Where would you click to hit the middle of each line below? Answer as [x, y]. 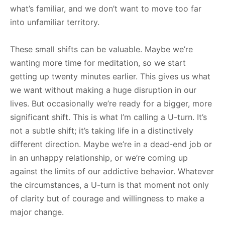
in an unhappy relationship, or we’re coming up [99, 158]
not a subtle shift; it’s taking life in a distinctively [102, 131]
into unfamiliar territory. [55, 22]
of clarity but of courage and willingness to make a [107, 198]
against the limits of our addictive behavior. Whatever [112, 171]
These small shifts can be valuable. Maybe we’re [101, 49]
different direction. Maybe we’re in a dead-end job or [111, 144]
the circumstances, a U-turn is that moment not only [109, 185]
